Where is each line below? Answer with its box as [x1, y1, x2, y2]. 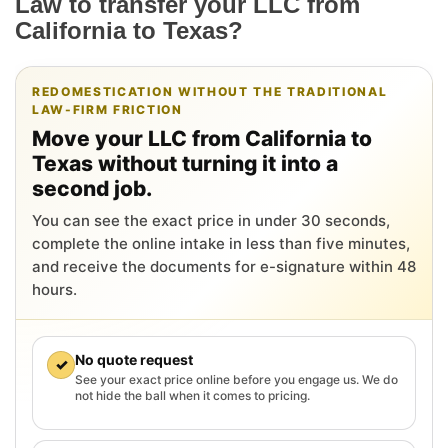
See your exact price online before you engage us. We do [75, 371, 398, 387]
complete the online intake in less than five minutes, [32, 233, 410, 253]
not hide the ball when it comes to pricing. [75, 387, 310, 403]
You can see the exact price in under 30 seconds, [32, 210, 390, 230]
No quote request [75, 350, 193, 368]
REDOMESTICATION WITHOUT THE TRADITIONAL [32, 83, 388, 99]
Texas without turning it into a [32, 150, 338, 176]
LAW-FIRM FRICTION [32, 101, 183, 117]
